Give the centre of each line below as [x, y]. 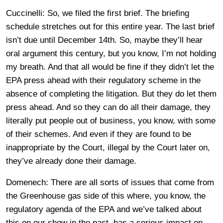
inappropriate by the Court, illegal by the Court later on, [108, 148]
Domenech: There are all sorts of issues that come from [110, 182]
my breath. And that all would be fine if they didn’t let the [110, 67]
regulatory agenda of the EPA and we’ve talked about [104, 209]
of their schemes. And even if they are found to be [99, 134]
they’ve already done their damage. [71, 161]
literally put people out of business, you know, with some [111, 121]
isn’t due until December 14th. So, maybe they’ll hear [104, 40]
